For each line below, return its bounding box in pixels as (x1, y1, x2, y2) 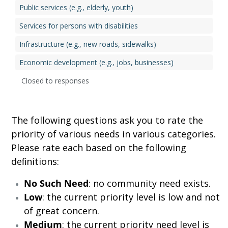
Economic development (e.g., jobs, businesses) (19, 58, 174, 68)
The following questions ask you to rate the (11, 114, 203, 127)
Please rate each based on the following (11, 141, 186, 154)
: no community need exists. (89, 177, 211, 190)
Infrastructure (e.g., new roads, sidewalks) (19, 39, 156, 49)
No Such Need (24, 177, 89, 190)
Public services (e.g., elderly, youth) (19, 3, 133, 13)
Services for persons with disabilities (19, 21, 138, 31)
